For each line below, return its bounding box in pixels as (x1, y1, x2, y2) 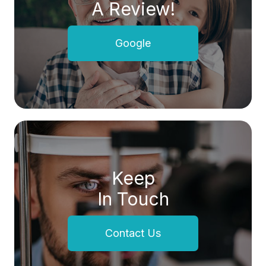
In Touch (97, 188, 169, 210)
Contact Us (105, 227, 161, 240)
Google (115, 37, 151, 50)
